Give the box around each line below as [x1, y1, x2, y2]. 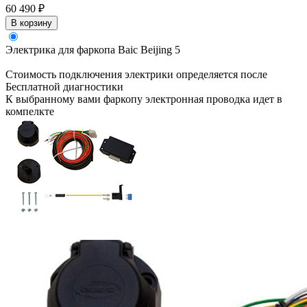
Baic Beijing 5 [118, 44, 180, 56]
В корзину [11, 18, 52, 29]
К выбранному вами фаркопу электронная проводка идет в [5, 93, 282, 106]
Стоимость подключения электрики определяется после [5, 69, 267, 81]
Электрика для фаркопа [5, 44, 118, 56]
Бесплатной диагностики [5, 81, 123, 93]
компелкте [5, 106, 54, 118]
